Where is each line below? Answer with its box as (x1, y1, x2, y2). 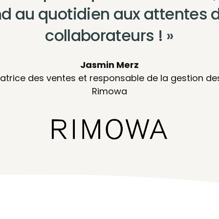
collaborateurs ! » (45, 24, 174, 46)
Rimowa (92, 85, 127, 97)
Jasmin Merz (80, 59, 139, 71)
